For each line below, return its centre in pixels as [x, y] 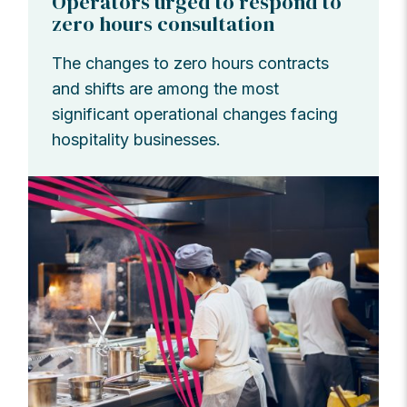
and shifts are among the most [166, 88]
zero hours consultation [164, 23]
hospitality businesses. [137, 139]
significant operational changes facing [195, 114]
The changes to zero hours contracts [191, 63]
